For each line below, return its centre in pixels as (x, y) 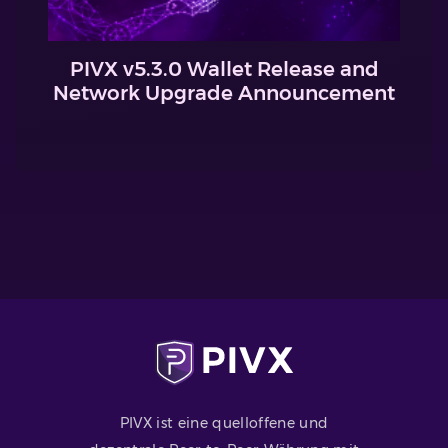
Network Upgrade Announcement (224, 93)
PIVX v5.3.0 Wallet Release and (224, 69)
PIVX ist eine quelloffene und (224, 422)
